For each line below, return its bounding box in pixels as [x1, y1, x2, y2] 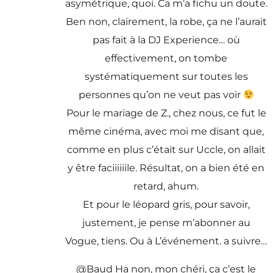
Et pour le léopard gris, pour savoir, [82, 199, 250, 211]
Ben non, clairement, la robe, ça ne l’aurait [65, 16, 267, 28]
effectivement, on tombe [105, 52, 228, 65]
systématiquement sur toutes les [84, 71, 248, 83]
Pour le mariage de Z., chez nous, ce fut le [66, 107, 266, 119]
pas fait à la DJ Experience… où [92, 34, 240, 46]
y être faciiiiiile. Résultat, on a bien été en [68, 162, 265, 174]
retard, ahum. [133, 180, 199, 193]
